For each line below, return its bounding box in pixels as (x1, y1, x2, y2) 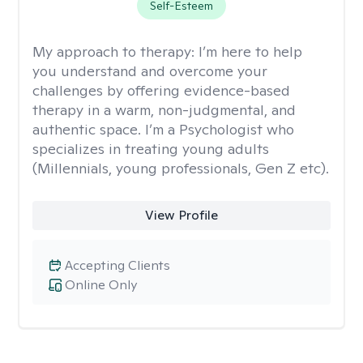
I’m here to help (199, 42, 302, 61)
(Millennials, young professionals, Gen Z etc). (32, 159, 329, 177)
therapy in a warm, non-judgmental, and (32, 100, 296, 119)
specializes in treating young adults (32, 139, 269, 158)
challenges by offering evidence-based (32, 81, 290, 100)
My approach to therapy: (32, 42, 199, 61)
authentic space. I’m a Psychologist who (32, 120, 294, 139)
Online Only (65, 276, 137, 293)
